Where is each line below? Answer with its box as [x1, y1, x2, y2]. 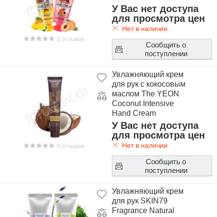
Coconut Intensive [111, 99, 174, 108]
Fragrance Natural [111, 206, 174, 215]
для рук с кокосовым [111, 80, 186, 88]
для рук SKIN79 [111, 197, 168, 205]
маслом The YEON [111, 90, 179, 98]
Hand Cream [111, 109, 156, 117]
